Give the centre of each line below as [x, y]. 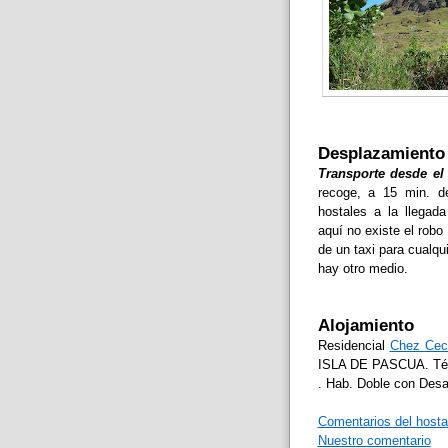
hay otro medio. [362, 268]
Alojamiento [365, 325]
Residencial [353, 345]
